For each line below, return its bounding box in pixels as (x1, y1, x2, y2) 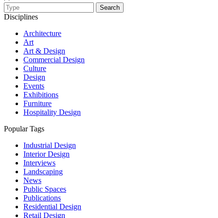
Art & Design (23, 46, 65, 55)
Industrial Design (23, 141, 76, 149)
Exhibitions (23, 90, 58, 99)
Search (100, 3, 120, 11)
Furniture (23, 99, 52, 108)
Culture (23, 64, 46, 73)
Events (23, 81, 44, 90)
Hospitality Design (23, 108, 81, 116)
